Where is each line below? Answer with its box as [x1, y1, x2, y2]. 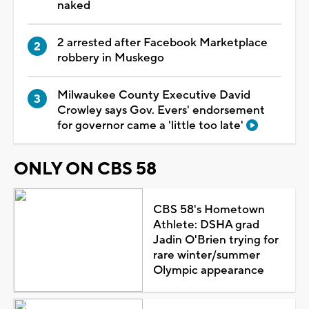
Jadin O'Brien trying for [152, 232, 279, 248]
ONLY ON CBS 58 [14, 157, 157, 180]
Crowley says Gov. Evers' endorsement [57, 102, 265, 118]
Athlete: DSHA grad [152, 217, 259, 232]
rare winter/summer [152, 247, 260, 263]
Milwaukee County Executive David [57, 87, 250, 103]
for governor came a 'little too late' [57, 117, 246, 133]
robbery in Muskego [57, 50, 164, 66]
